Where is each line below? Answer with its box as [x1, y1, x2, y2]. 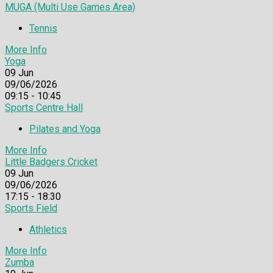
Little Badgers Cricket [5, 155, 97, 168]
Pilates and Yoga [29, 122, 101, 135]
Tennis [29, 22, 57, 34]
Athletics [29, 223, 67, 235]
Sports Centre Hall [5, 101, 83, 113]
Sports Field [5, 202, 57, 214]
